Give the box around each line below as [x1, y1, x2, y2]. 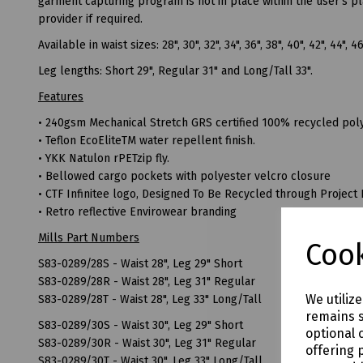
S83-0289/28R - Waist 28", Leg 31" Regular [38, 274, 255, 288]
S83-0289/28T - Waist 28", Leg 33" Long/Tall [38, 292, 262, 306]
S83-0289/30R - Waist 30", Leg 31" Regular [38, 335, 256, 350]
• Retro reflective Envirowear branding [38, 204, 237, 219]
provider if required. [38, 11, 143, 26]
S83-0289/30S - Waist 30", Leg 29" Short [38, 318, 243, 332]
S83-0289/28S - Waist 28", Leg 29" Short [38, 256, 242, 271]
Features [38, 89, 83, 104]
